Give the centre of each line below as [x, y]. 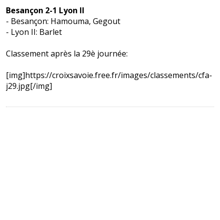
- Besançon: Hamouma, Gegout [63, 21]
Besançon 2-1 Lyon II [45, 10]
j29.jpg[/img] [29, 86]
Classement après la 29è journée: [67, 53]
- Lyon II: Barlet [34, 32]
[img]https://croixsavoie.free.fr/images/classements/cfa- [109, 75]
